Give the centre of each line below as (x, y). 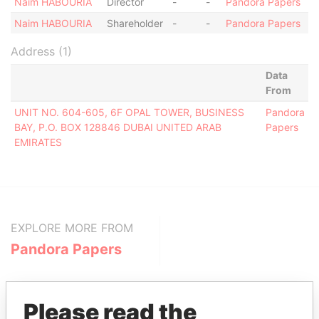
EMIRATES (38, 142)
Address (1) (41, 51)
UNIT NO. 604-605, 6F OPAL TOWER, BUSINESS (129, 112)
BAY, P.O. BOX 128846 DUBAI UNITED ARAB (117, 127)
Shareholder (135, 23)
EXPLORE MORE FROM (72, 228)
